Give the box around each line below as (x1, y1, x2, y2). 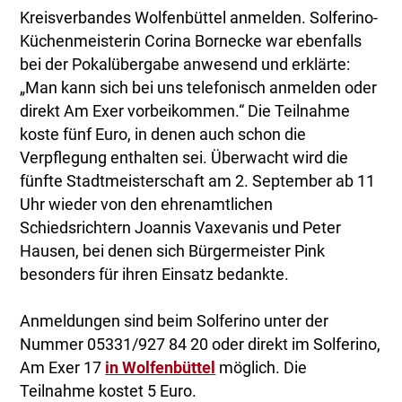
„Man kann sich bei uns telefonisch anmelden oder (20, 79, 378, 98)
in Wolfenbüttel (105, 359, 216, 378)
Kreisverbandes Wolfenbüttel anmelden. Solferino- (20, 9, 379, 28)
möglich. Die (215, 359, 308, 378)
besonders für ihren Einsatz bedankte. (20, 266, 290, 284)
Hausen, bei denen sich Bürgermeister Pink (20, 242, 326, 261)
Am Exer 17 (20, 359, 106, 378)
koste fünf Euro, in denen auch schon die (20, 126, 307, 144)
